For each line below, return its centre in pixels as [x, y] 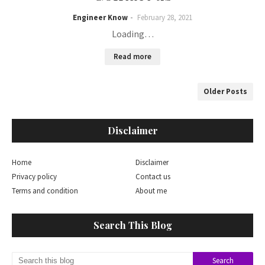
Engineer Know [100, 17]
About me [151, 191]
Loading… [132, 34]
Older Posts [225, 91]
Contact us [153, 177]
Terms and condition [45, 191]
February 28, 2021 [165, 17]
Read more [132, 56]
